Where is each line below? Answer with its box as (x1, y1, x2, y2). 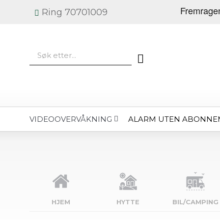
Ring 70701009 (42, 7, 108, 18)
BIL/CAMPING (172, 197, 219, 206)
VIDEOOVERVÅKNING (29, 114, 112, 124)
